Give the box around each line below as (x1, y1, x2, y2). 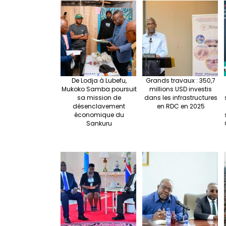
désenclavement (73, 102, 125, 111)
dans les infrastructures (144, 93, 217, 102)
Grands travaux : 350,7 (146, 76, 215, 85)
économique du (74, 110, 124, 120)
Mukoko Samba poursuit (61, 85, 137, 94)
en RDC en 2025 (156, 102, 205, 111)
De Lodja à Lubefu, (71, 76, 127, 85)
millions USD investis (149, 85, 212, 94)
